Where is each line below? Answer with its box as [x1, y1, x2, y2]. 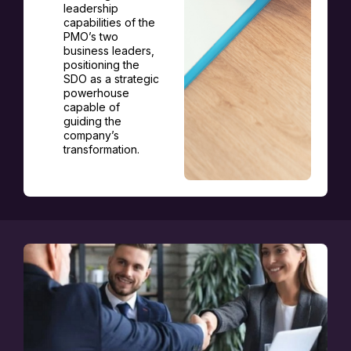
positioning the [63, 57, 139, 71]
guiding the [63, 114, 121, 128]
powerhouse [63, 85, 129, 100]
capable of [63, 100, 120, 114]
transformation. [63, 142, 143, 156]
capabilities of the [63, 15, 155, 29]
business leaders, [63, 43, 154, 57]
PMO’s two [63, 29, 118, 43]
